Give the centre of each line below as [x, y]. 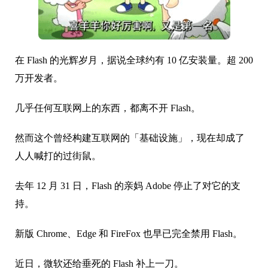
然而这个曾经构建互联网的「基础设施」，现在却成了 [130, 138]
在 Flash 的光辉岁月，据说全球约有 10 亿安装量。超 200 [134, 60]
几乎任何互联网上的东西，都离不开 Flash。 [108, 108]
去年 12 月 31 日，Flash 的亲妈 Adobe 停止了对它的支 [128, 185]
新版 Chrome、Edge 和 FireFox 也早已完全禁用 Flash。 [129, 233]
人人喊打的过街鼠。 [58, 156]
